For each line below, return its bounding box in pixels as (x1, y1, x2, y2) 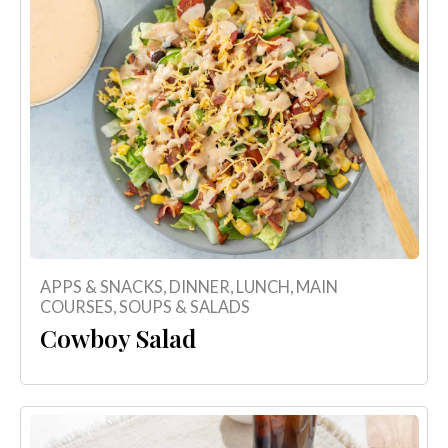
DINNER (168, 276, 230, 296)
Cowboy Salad (39, 321, 196, 354)
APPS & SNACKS (39, 276, 163, 296)
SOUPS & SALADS (118, 296, 250, 316)
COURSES (39, 296, 113, 316)
